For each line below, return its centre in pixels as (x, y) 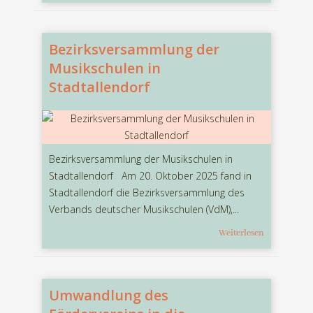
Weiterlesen (241, 233)
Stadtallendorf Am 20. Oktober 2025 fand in (150, 176)
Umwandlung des (109, 296)
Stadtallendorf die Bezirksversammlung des (147, 193)
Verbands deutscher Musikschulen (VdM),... (144, 210)
